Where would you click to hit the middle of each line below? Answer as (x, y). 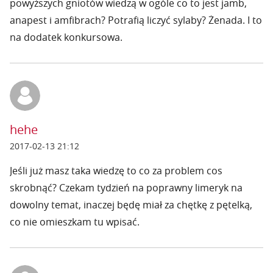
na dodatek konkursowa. (66, 37)
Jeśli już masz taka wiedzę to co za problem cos (116, 171)
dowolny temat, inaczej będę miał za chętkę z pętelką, (131, 205)
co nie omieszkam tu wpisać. (75, 222)
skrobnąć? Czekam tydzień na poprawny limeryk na (126, 188)
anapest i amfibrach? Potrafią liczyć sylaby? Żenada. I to (136, 20)
